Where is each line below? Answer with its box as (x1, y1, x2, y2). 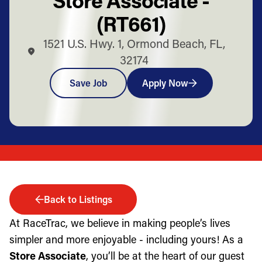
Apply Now (142, 76, 188, 89)
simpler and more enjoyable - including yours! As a (9, 232, 243, 246)
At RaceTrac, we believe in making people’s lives (9, 215, 230, 230)
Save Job (69, 76, 107, 89)
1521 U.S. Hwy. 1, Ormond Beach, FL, (43, 35, 226, 51)
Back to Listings (43, 192, 112, 205)
